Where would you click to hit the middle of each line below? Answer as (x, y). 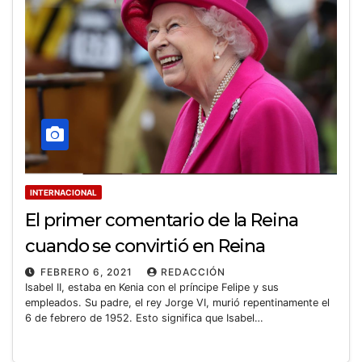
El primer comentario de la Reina (162, 220)
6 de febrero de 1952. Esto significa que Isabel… (144, 318)
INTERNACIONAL (63, 192)
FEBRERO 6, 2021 (88, 271)
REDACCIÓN (193, 271)
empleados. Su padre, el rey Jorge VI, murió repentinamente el (177, 302)
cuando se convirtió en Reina (145, 246)
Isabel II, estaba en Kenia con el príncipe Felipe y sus (152, 287)
